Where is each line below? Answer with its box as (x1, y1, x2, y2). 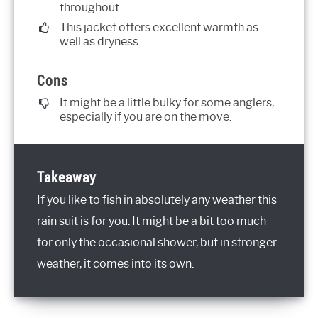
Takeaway (37, 168, 97, 187)
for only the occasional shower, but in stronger (37, 236, 277, 250)
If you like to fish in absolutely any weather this (37, 193, 277, 207)
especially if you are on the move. (60, 110, 231, 124)
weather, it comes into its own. (37, 257, 194, 271)
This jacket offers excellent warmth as (60, 20, 258, 34)
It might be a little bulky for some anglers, (60, 96, 274, 110)
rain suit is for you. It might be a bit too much (37, 214, 266, 229)
